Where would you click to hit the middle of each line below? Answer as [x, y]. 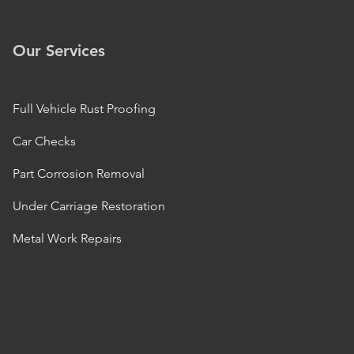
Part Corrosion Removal [79, 173]
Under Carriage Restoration [89, 206]
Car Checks [44, 141]
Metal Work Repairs [67, 238]
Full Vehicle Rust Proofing [84, 109]
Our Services [59, 51]
